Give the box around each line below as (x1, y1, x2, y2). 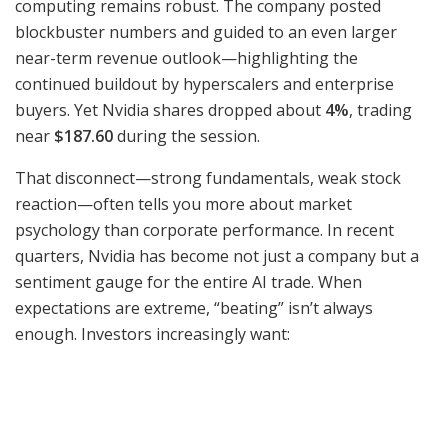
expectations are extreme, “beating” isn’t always (15, 297, 373, 320)
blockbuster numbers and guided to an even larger (15, 21, 397, 44)
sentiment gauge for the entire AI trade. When (15, 271, 362, 294)
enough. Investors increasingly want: (15, 323, 290, 346)
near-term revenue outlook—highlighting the (15, 47, 358, 70)
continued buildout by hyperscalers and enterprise (15, 73, 394, 96)
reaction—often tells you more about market (15, 193, 352, 216)
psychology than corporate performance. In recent (15, 219, 394, 242)
